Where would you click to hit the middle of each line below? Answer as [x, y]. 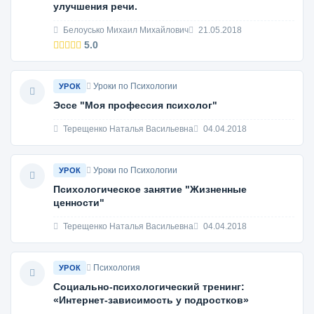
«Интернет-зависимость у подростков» [151, 300]
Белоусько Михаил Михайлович [125, 30]
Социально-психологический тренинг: [149, 287]
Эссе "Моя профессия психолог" [135, 105]
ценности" [79, 203]
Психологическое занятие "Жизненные [150, 189]
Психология [117, 268]
